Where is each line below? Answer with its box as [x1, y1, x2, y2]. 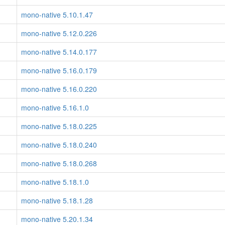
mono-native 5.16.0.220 [21, 84, 97, 94]
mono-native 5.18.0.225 [21, 121, 97, 131]
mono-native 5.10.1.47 [21, 10, 93, 20]
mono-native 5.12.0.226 [21, 28, 97, 38]
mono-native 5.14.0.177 [21, 47, 97, 57]
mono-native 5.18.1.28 [21, 195, 93, 205]
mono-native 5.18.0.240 [21, 140, 97, 150]
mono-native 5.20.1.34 [21, 214, 93, 224]
